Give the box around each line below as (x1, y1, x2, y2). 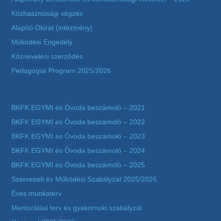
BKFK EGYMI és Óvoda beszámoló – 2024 (11, 147, 145, 155)
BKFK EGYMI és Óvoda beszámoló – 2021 (11, 104, 145, 112)
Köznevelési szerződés (11, 52, 83, 61)
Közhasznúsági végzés (11, 9, 83, 18)
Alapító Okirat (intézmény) (11, 24, 93, 32)
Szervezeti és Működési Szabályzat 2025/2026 (11, 175, 157, 184)
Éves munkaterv (11, 189, 62, 198)
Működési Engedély (11, 38, 73, 46)
